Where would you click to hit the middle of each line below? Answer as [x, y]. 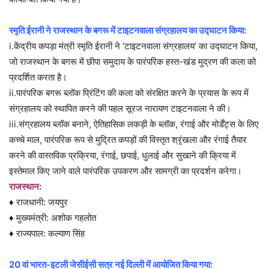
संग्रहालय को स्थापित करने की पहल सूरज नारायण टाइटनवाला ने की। [120, 109]
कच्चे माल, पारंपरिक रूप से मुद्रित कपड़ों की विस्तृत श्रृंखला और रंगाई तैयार [128, 140]
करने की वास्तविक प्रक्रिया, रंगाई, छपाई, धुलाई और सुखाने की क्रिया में [122, 156]
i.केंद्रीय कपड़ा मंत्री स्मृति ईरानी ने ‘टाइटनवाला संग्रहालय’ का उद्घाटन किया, [133, 46]
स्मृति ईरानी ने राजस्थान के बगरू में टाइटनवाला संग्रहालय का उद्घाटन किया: [128, 31]
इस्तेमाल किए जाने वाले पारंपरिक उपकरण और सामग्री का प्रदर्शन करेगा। [125, 171]
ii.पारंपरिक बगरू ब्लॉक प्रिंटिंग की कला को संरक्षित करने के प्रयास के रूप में [129, 93]
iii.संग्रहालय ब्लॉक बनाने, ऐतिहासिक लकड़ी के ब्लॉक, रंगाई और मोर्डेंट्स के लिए [134, 124]
